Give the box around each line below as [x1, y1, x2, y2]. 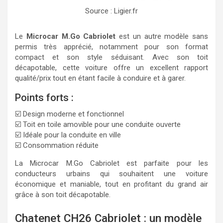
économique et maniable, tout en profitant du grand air [15, 179, 208, 189]
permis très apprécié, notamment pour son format [15, 42, 208, 51]
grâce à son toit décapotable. [15, 190, 111, 199]
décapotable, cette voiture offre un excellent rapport [15, 63, 208, 72]
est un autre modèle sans [115, 31, 208, 41]
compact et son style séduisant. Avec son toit [15, 52, 208, 62]
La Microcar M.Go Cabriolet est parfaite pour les [15, 158, 208, 168]
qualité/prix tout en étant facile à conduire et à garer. [15, 73, 186, 83]
